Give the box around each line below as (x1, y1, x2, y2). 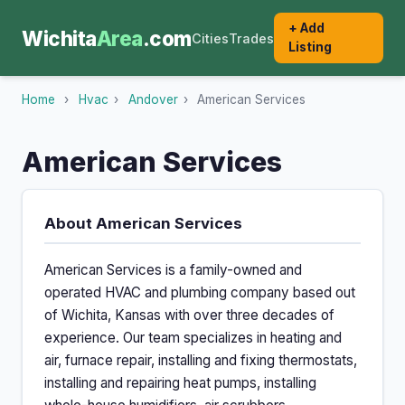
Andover (127, 92, 178, 108)
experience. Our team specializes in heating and (44, 329, 342, 347)
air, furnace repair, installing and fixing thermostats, (44, 352, 357, 370)
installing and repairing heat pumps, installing (44, 374, 316, 392)
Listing (287, 40, 332, 55)
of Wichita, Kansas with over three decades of (44, 306, 334, 325)
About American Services (44, 214, 242, 233)
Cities (191, 30, 229, 46)
